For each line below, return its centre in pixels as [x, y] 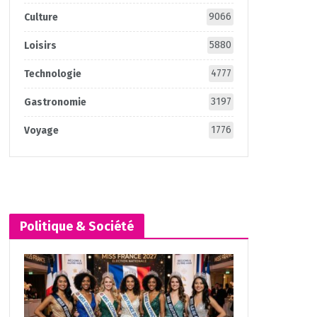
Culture [41, 17]
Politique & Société [76, 226]
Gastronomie [55, 102]
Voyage [41, 131]
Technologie [52, 74]
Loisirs [40, 46]
